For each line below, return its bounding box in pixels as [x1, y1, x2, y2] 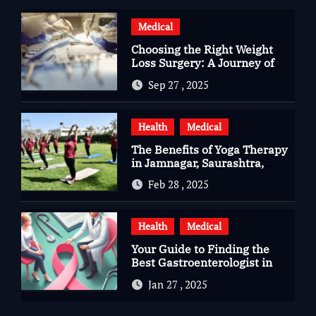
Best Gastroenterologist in [130, 255, 272, 269]
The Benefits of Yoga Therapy [130, 142, 288, 157]
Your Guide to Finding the [130, 242, 269, 256]
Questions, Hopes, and [130, 69, 251, 83]
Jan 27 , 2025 [147, 276, 207, 291]
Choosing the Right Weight [130, 42, 273, 56]
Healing [130, 83, 174, 97]
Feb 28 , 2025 [147, 177, 209, 191]
